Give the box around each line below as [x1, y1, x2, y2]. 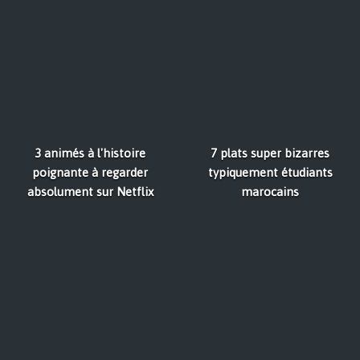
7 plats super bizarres [211, 146, 329, 161]
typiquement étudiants [207, 166, 333, 180]
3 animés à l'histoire [35, 146, 145, 161]
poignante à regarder [32, 166, 148, 180]
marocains [241, 185, 299, 199]
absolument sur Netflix [27, 185, 153, 199]
